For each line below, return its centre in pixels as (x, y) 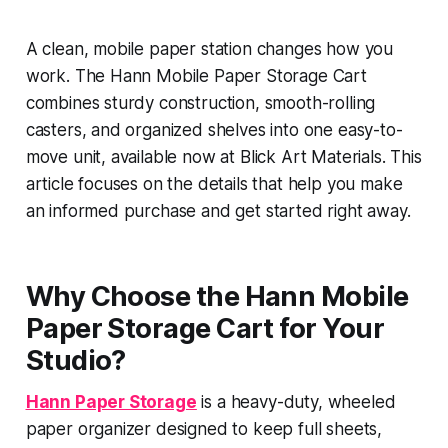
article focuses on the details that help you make (214, 183)
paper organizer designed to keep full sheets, (204, 428)
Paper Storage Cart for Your (205, 328)
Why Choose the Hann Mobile (217, 296)
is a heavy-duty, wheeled (296, 401)
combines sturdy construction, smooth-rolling (200, 102)
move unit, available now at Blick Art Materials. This (223, 156)
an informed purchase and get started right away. (218, 210)
